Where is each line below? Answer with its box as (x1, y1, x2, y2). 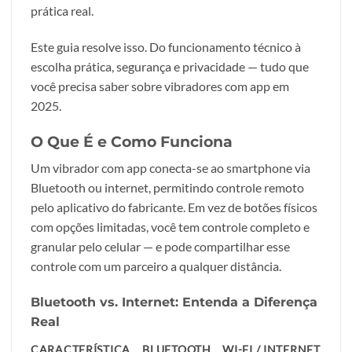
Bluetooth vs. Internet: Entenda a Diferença (31, 295, 317, 310)
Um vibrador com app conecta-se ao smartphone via (31, 160, 310, 176)
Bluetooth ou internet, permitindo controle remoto (31, 180, 304, 196)
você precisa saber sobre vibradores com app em (31, 78, 289, 93)
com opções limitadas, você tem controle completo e (31, 219, 310, 235)
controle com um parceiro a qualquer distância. (31, 258, 281, 274)
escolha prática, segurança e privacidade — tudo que (31, 58, 309, 74)
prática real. (31, 3, 93, 19)
